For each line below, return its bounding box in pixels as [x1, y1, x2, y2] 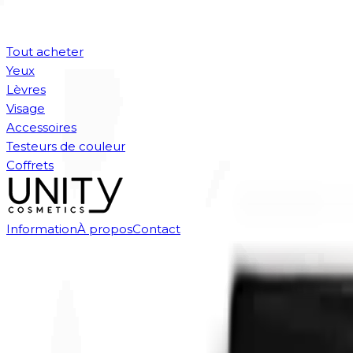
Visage [6, 101, 45, 116]
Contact [132, 221, 180, 236]
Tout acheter [6, 44, 84, 59]
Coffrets [6, 158, 54, 173]
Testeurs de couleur [6, 139, 125, 154]
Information [6, 221, 77, 236]
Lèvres [6, 82, 46, 97]
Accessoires [6, 120, 76, 135]
